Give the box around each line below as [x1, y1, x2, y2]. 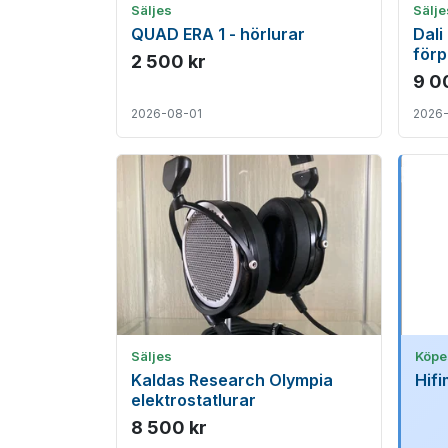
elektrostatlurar [131, 390, 256, 410]
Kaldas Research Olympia [131, 370, 333, 390]
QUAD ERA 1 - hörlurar [131, 24, 305, 44]
